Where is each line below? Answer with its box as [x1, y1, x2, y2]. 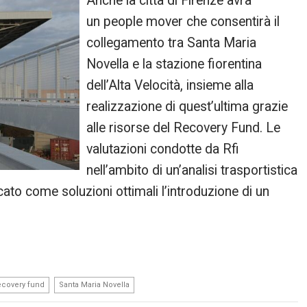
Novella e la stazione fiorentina [86, 56, 262, 72]
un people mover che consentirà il [86, 13, 280, 29]
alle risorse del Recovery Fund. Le [86, 119, 281, 136]
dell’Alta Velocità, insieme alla [86, 77, 254, 93]
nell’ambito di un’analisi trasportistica [86, 162, 298, 178]
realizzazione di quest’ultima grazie [86, 98, 288, 114]
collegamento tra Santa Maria [86, 34, 257, 51]
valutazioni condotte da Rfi [86, 140, 240, 157]
